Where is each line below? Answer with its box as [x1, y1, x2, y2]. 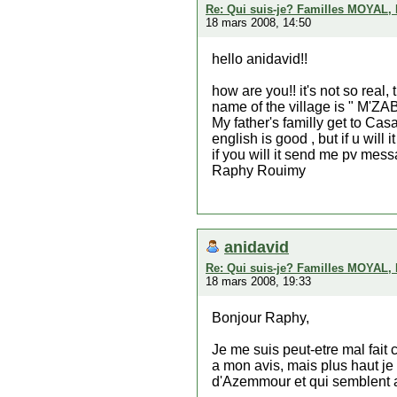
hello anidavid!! [212, 51, 307, 66]
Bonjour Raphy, [212, 310, 309, 325]
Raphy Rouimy [212, 163, 306, 178]
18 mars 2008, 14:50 [206, 16, 311, 29]
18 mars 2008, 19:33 [206, 275, 311, 288]
